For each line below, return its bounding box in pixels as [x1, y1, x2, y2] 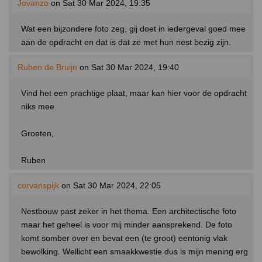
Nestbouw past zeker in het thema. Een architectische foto [21, 206, 236, 216]
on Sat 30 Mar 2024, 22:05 [59, 181, 161, 191]
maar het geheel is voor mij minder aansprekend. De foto [21, 220, 232, 230]
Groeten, [21, 129, 54, 139]
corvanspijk [18, 181, 59, 191]
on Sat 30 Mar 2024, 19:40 [77, 63, 179, 73]
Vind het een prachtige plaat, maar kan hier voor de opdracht [21, 88, 247, 98]
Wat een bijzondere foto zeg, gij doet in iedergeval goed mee [21, 24, 246, 34]
